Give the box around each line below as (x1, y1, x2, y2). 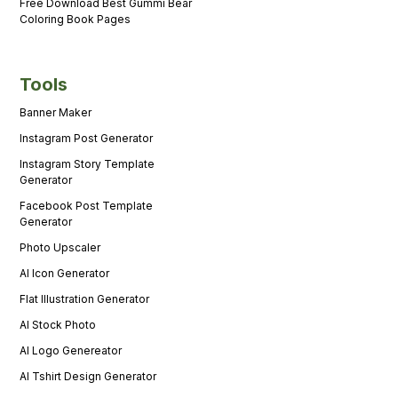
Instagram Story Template (20, 156, 155, 171)
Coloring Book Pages (20, 12, 131, 26)
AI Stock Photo (20, 317, 97, 331)
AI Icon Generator (20, 266, 110, 280)
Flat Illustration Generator (20, 291, 150, 306)
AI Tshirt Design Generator (20, 369, 157, 383)
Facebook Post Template (20, 198, 154, 212)
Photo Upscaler (20, 240, 101, 254)
